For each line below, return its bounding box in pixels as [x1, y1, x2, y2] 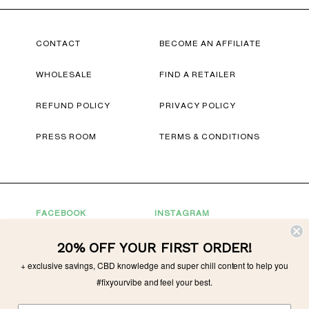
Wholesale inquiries [35, 296, 123, 306]
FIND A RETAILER [159, 70, 236, 79]
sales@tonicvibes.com [123, 296, 219, 306]
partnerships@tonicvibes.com [110, 282, 239, 292]
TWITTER [154, 225, 195, 235]
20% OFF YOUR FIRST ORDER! [57, 239, 252, 257]
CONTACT [35, 39, 81, 48]
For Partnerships [35, 282, 110, 292]
